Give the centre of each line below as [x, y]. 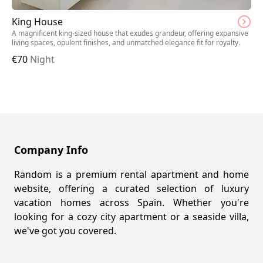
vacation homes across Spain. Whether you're [131, 203]
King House [37, 22]
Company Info [51, 150]
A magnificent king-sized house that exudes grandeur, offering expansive [130, 33]
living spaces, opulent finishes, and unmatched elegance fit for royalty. [126, 43]
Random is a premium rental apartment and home [131, 174]
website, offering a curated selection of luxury [131, 188]
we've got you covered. [65, 231]
